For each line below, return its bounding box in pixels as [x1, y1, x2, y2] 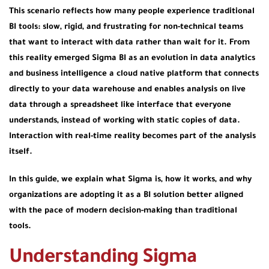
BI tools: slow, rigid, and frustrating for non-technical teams [9, 23, 243, 32]
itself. [9, 148, 32, 157]
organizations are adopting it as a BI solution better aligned [9, 191, 243, 201]
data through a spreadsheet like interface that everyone [9, 101, 231, 110]
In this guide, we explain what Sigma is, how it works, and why [9, 175, 252, 185]
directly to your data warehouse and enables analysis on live [9, 85, 246, 95]
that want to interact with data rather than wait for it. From [9, 38, 250, 48]
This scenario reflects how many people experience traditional [9, 7, 255, 17]
